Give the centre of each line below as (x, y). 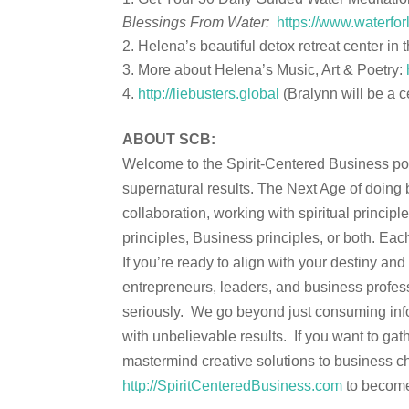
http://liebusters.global (209, 94)
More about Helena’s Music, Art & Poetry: (273, 70)
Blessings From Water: (196, 22)
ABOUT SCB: (169, 139)
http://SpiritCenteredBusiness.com (233, 386)
